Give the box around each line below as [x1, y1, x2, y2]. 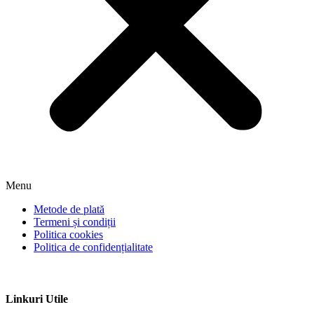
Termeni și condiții [34, 216, 116, 228]
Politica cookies [34, 228, 103, 241]
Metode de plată [34, 203, 104, 216]
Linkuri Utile [6, 292, 68, 305]
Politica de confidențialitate [34, 241, 153, 254]
